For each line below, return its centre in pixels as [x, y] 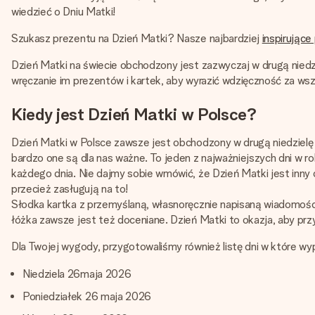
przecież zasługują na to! [70, 189]
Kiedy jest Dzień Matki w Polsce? [134, 114]
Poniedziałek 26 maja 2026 [87, 296]
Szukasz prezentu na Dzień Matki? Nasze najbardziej [137, 38]
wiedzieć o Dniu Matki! [63, 12]
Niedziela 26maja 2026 [77, 274]
